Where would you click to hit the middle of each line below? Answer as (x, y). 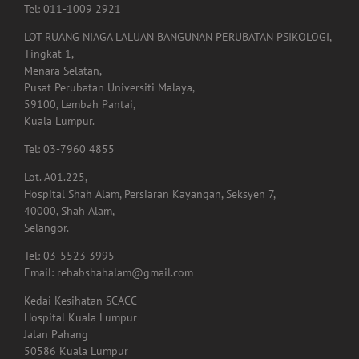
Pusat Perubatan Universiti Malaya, (109, 88)
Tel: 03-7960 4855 (69, 149)
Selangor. (46, 228)
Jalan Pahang (56, 335)
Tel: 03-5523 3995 (69, 256)
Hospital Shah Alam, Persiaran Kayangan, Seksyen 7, (150, 194)
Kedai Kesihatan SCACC (81, 301)
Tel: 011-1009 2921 (73, 9)
